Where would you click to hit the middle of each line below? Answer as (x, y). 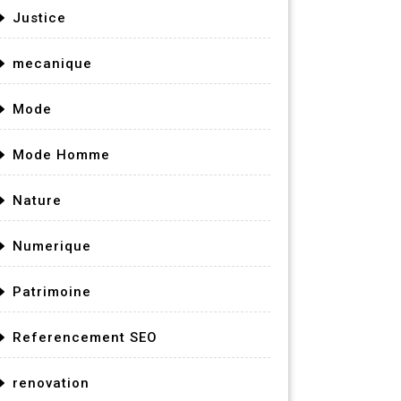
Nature (37, 200)
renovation (51, 383)
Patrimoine (52, 292)
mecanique (52, 64)
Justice (39, 18)
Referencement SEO (85, 337)
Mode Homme (61, 155)
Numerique (52, 246)
